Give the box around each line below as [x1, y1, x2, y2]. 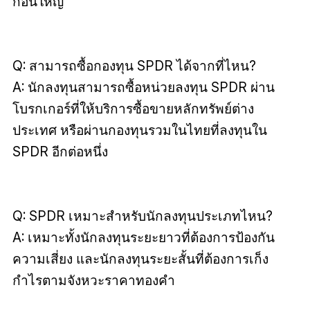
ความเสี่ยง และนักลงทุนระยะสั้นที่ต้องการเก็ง [12, 250, 268, 268]
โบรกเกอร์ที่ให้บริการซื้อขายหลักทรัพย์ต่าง [12, 100, 254, 118]
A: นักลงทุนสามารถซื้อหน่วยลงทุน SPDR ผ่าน [12, 79, 275, 96]
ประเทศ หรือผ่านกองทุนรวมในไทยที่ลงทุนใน [12, 122, 267, 139]
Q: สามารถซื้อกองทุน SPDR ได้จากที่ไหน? [12, 57, 256, 75]
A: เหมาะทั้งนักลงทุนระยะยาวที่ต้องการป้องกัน [12, 229, 275, 246]
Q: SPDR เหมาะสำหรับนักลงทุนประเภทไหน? [12, 208, 273, 225]
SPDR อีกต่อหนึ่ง [12, 143, 108, 161]
